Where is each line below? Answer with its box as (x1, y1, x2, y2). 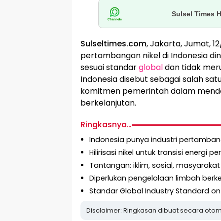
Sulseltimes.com (80, 38, 147, 50)
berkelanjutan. (80, 97, 136, 109)
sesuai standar (80, 62, 139, 74)
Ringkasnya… (80, 119, 132, 131)
